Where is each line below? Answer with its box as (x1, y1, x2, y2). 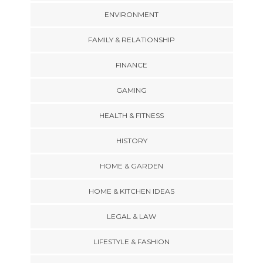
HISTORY (116, 136, 147, 146)
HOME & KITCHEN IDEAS (89, 187, 174, 196)
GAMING (116, 86, 147, 95)
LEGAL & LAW (107, 212, 156, 221)
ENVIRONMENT (104, 10, 159, 19)
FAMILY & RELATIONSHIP (88, 35, 175, 45)
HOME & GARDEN (100, 161, 163, 171)
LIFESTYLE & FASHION (93, 237, 170, 247)
